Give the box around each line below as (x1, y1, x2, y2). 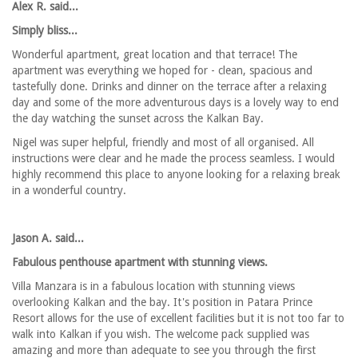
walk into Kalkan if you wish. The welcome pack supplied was (12, 328, 309, 341)
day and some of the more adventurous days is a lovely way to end (12, 96, 339, 109)
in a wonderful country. (12, 184, 126, 197)
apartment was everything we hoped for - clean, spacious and (12, 64, 312, 78)
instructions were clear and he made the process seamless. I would (12, 152, 335, 165)
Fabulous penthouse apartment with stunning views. (12, 256, 268, 269)
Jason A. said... (12, 232, 84, 245)
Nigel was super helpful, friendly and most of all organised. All (12, 136, 314, 149)
